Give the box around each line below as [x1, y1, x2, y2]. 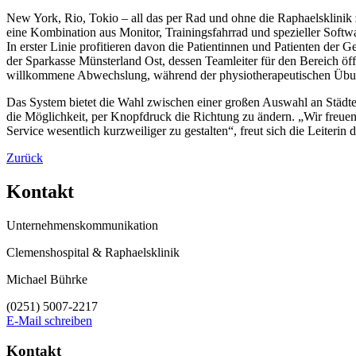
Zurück [6, 150, 43, 164]
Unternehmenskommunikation [6, 218, 158, 232]
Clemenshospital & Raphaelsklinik [6, 245, 180, 259]
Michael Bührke [6, 272, 87, 286]
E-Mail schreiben [6, 313, 92, 327]
